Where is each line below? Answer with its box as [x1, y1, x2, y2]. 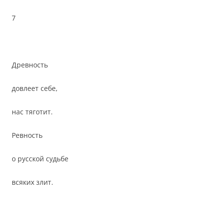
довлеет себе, [12, 84, 58, 93]
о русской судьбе [12, 154, 68, 163]
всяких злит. [12, 177, 53, 187]
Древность [12, 60, 48, 69]
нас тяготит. [12, 107, 53, 116]
